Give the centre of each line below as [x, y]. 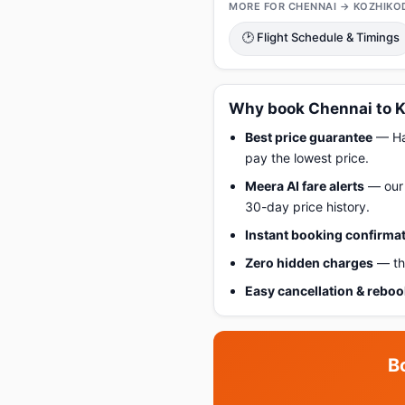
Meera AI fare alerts [305, 186]
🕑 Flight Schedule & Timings [321, 37]
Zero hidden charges [309, 263]
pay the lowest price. [307, 158]
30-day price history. [307, 207]
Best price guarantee [309, 137]
